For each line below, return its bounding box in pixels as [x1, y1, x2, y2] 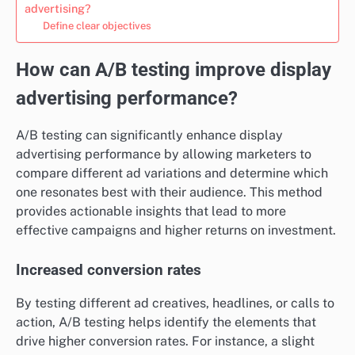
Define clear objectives [42, 20, 151, 32]
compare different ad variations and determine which [16, 165, 328, 181]
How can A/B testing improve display [16, 59, 331, 82]
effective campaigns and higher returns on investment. [16, 222, 336, 238]
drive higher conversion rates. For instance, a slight [16, 333, 315, 349]
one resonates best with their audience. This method [16, 184, 323, 200]
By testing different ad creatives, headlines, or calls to [16, 295, 334, 311]
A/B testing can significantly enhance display [16, 127, 283, 143]
